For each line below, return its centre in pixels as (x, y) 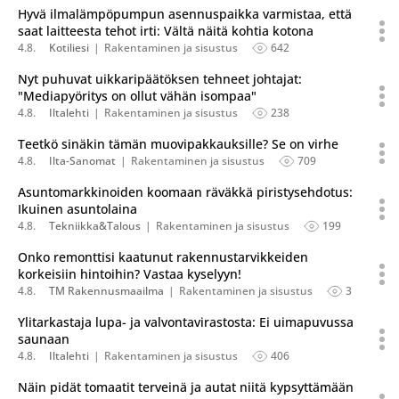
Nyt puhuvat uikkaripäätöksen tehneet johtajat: (160, 79)
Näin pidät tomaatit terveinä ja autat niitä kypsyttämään (186, 387)
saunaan (44, 339)
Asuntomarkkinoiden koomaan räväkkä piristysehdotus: (185, 192)
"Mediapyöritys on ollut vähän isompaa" (137, 96)
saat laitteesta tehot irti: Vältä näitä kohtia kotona (166, 31)
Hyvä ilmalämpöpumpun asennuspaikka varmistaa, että (185, 14)
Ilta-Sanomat (82, 161)
